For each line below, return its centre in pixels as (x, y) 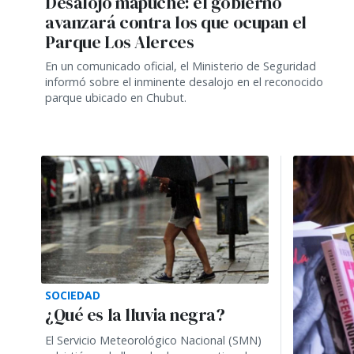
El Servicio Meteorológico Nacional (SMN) (153, 340)
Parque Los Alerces (120, 42)
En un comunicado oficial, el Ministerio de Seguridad (181, 66)
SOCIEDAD (73, 295)
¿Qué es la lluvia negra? (135, 314)
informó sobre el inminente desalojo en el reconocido (184, 81)
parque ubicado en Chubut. (116, 97)
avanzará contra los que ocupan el (176, 22)
